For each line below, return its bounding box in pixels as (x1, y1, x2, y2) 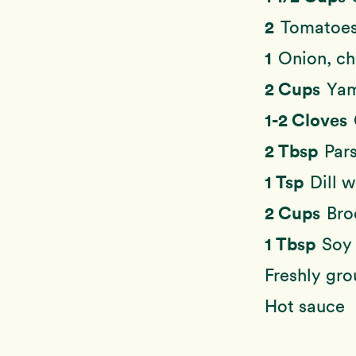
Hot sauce (265, 296, 345, 316)
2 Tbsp (265, 139, 322, 162)
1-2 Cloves (265, 108, 351, 131)
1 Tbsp (265, 232, 319, 255)
